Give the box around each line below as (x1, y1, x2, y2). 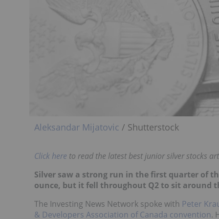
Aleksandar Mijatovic (34, 121, 119, 133)
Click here (34, 151, 67, 162)
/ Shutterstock (119, 121, 179, 133)
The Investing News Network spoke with (34, 198, 182, 210)
